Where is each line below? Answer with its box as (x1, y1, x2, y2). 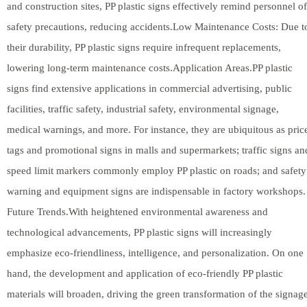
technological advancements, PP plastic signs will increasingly (7, 226, 272, 238)
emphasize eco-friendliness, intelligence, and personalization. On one (7, 247, 304, 258)
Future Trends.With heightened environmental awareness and (7, 206, 268, 217)
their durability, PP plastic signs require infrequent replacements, (7, 41, 281, 53)
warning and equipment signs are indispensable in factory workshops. (7, 185, 306, 197)
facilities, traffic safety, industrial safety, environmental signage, (7, 103, 279, 114)
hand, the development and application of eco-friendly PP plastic (7, 267, 283, 279)
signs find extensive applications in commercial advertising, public (7, 82, 292, 94)
